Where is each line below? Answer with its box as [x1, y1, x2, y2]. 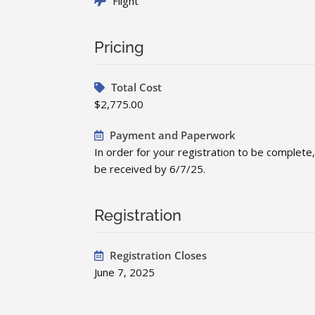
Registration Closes [107, 248, 207, 263]
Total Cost [108, 80, 162, 95]
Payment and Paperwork [107, 128, 236, 143]
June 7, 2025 [94, 265, 155, 280]
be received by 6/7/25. [94, 162, 206, 176]
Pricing [94, 38, 145, 57]
